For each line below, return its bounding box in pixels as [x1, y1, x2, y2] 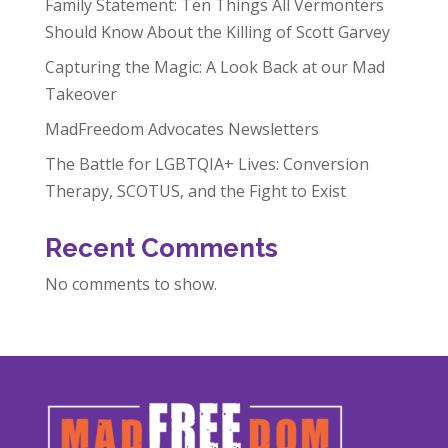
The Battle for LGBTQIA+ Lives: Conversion [44, 152, 369, 175]
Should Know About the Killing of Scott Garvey [44, 20, 390, 43]
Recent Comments [44, 232, 278, 263]
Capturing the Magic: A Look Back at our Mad [44, 55, 385, 78]
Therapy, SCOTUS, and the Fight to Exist [44, 179, 346, 202]
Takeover [44, 82, 117, 105]
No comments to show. [44, 272, 217, 295]
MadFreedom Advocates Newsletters [44, 117, 319, 140]
